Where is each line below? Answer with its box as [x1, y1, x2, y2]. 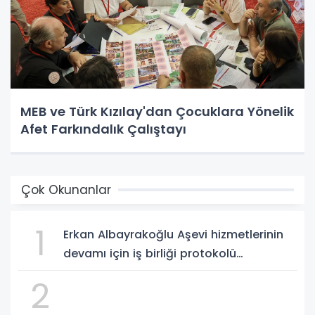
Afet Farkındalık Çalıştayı [20, 120, 186, 138]
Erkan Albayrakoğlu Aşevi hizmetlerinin [63, 226, 283, 243]
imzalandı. [63, 264, 122, 281]
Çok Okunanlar [21, 181, 111, 198]
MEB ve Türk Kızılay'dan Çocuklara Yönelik [20, 102, 294, 120]
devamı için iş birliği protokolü [63, 245, 236, 262]
